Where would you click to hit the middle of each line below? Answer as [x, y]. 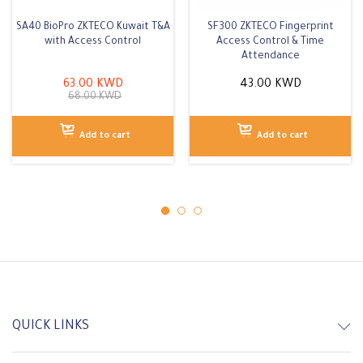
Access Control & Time [270, 42]
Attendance [270, 56]
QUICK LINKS [51, 326]
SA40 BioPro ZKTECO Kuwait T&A [93, 27]
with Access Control [93, 42]
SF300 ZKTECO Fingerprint [270, 27]
